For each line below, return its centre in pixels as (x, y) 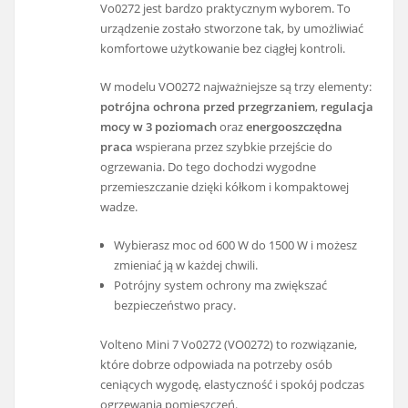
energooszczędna (295, 127)
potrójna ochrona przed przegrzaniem (208, 107)
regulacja (347, 107)
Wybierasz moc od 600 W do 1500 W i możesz (235, 245)
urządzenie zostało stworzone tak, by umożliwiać (232, 28)
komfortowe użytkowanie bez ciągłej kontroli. (223, 48)
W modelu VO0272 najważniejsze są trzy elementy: (236, 87)
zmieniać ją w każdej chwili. (185, 265)
